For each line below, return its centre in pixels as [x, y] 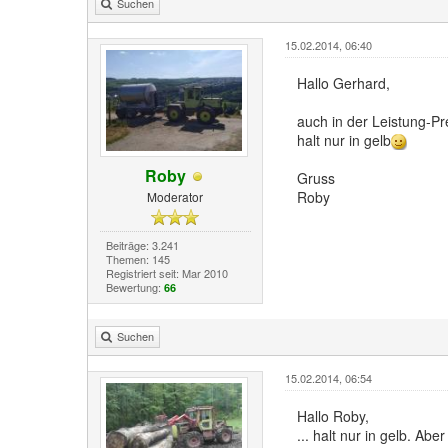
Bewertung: [134, 287]
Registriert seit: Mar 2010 [166, 273]
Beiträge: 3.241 [142, 245]
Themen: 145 [137, 259]
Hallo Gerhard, [343, 82]
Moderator [175, 196]
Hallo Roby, [332, 416]
